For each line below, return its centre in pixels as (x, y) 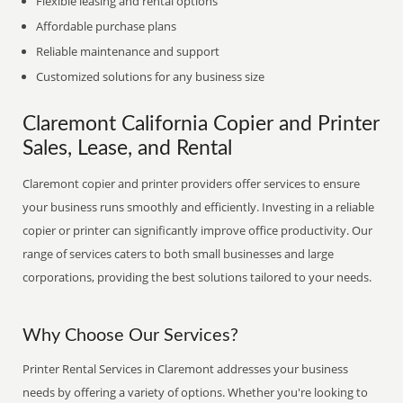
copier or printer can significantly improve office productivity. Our (198, 230)
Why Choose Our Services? (131, 336)
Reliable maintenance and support (128, 51)
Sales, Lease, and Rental (128, 148)
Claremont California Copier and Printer (201, 124)
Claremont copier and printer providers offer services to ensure (192, 184)
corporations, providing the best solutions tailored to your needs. (197, 277)
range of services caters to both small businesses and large (179, 254)
